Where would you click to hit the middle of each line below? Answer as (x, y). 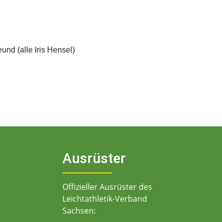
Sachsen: (79, 210)
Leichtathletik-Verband (105, 198)
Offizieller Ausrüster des (107, 187)
